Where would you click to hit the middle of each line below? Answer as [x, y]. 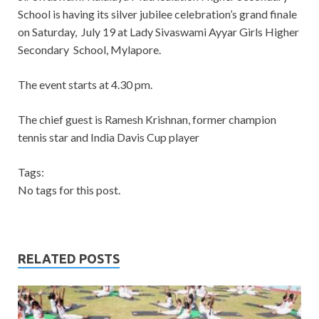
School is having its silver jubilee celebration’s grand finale [157, 14]
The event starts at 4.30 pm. [85, 85]
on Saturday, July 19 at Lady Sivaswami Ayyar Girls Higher [158, 32]
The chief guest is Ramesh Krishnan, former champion [147, 120]
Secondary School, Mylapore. [89, 50]
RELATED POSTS [69, 259]
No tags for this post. [69, 190]
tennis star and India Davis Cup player [109, 137]
